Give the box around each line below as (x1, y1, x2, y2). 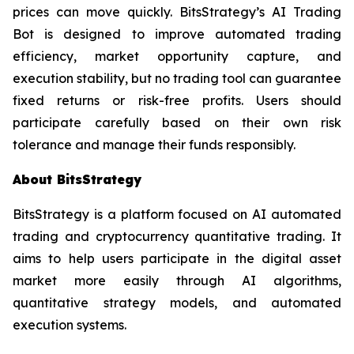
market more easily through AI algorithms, (13, 273, 341, 289)
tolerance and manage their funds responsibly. (13, 137, 296, 153)
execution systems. (13, 317, 126, 333)
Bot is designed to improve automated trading (13, 26, 341, 43)
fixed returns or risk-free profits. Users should (13, 92, 341, 109)
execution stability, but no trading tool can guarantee (13, 70, 341, 87)
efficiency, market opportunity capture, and (13, 48, 341, 65)
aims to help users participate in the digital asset (13, 250, 341, 267)
